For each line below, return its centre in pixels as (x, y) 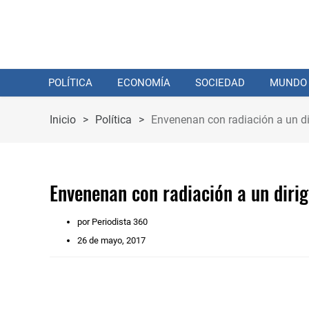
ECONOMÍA (144, 83)
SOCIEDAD (220, 83)
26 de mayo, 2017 (111, 240)
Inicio (63, 120)
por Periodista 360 (112, 222)
